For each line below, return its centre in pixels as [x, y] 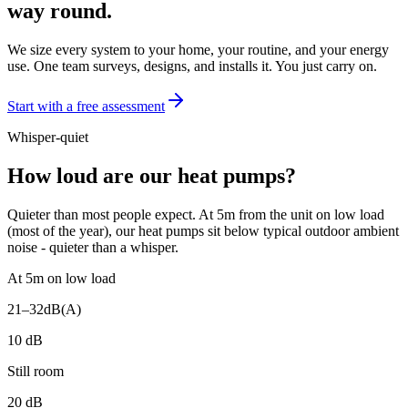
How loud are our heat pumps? [152, 176]
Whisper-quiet [48, 138]
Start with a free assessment [86, 107]
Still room [36, 371]
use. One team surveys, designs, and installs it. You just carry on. [192, 66]
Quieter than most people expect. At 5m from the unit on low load [196, 214]
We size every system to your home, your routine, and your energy [198, 50]
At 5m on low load [61, 278]
